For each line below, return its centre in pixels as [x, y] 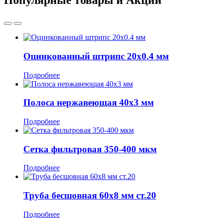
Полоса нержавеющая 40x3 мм [89, 103]
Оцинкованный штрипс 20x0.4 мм [96, 56]
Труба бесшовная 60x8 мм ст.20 [90, 196]
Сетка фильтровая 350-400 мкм [90, 149]
